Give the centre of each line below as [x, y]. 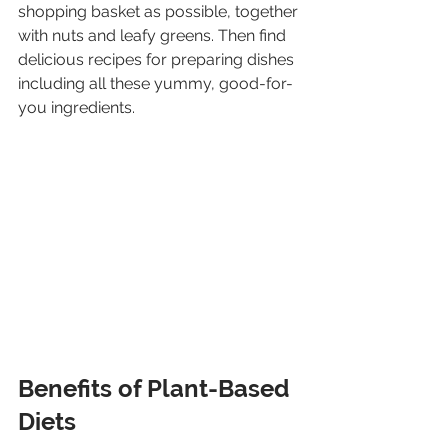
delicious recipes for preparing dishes [158, 59]
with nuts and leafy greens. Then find [154, 35]
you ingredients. [76, 107]
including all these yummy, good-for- [155, 83]
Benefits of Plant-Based [156, 389]
